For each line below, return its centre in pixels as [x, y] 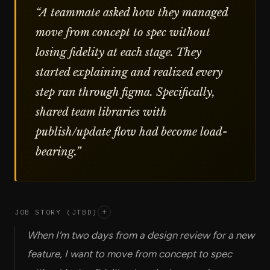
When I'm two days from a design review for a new [141, 235]
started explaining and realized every [129, 72]
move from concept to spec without [123, 32]
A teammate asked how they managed [133, 12]
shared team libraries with [101, 111]
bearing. [56, 151]
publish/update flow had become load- [132, 131]
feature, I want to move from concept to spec [130, 253]
